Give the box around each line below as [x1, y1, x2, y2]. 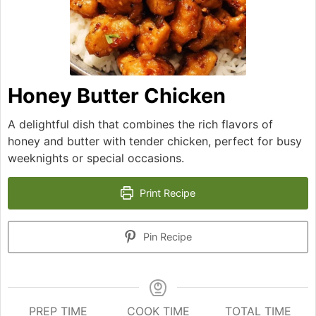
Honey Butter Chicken [8, 83, 226, 108]
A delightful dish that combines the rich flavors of [8, 116, 273, 131]
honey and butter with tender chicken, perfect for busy [8, 133, 302, 148]
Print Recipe [137, 186, 196, 199]
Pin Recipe [140, 230, 193, 243]
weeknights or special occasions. [8, 150, 184, 165]
